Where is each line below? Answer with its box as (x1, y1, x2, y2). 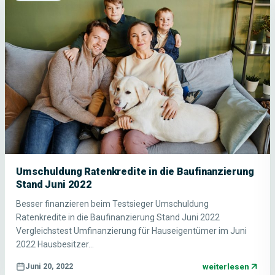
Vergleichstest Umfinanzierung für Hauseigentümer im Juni (16, 225, 247, 236)
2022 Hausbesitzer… (16, 239, 95, 249)
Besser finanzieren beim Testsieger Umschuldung (16, 198, 209, 209)
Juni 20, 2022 (25, 261, 74, 271)
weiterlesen (202, 261, 249, 271)
